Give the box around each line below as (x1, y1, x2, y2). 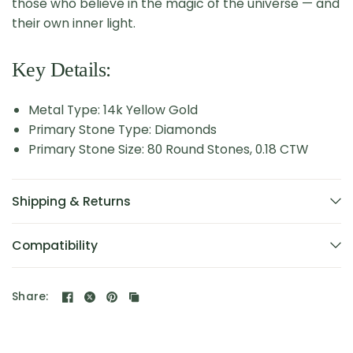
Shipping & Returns (12, 191, 131, 210)
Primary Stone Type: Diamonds (28, 120, 217, 139)
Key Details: (12, 58, 111, 81)
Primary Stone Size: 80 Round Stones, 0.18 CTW (28, 139, 308, 158)
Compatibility (12, 236, 98, 255)
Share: (12, 289, 49, 304)
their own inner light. (12, 13, 136, 32)
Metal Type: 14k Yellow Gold (28, 100, 198, 119)
